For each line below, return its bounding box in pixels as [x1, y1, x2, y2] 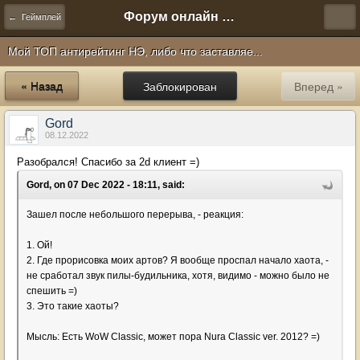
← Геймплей [8, 12, 61, 22]
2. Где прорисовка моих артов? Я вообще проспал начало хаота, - [27, 255, 329, 266]
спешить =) [27, 285, 77, 297]
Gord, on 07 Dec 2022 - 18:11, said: [27, 179, 185, 190]
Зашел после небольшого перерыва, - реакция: [27, 209, 243, 220]
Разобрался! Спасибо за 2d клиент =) [17, 156, 199, 168]
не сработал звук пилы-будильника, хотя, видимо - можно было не [27, 270, 329, 281]
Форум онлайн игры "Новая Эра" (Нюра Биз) [222, 10, 235, 23]
